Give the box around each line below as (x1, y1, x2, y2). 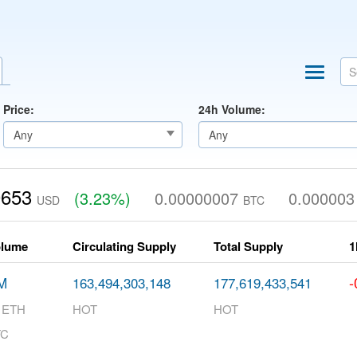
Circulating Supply (73, 237, 176, 255)
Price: (3, 101, 34, 117)
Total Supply (214, 237, 283, 255)
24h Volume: (198, 101, 265, 117)
